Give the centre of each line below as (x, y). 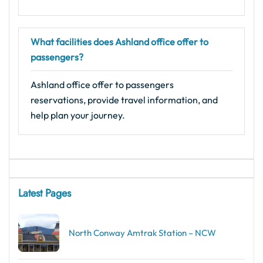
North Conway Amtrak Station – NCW (142, 232)
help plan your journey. (78, 115)
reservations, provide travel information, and (124, 100)
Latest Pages (45, 193)
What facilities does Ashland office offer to (119, 42)
